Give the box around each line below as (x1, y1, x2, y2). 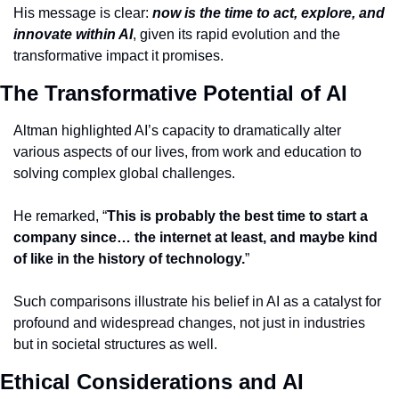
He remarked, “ (13, 208, 107, 224)
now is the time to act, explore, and (152, 4, 385, 20)
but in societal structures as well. (13, 336, 217, 352)
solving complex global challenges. (13, 165, 235, 181)
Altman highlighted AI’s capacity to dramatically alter (13, 122, 341, 138)
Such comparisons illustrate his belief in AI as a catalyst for (13, 293, 381, 309)
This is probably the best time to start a (107, 208, 368, 224)
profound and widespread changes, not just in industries (13, 314, 365, 330)
